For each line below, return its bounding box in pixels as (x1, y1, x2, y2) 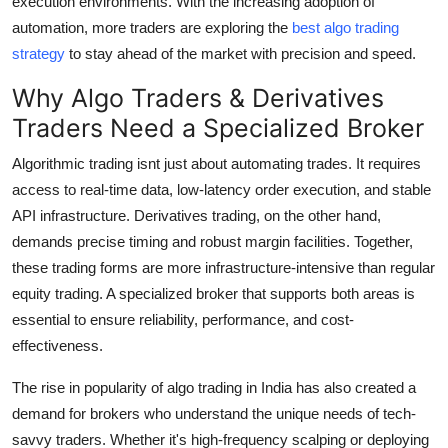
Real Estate (15, 7, 100, 27)
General (15, 56, 73, 76)
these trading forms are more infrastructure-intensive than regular (12, 259, 435, 277)
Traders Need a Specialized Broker (12, 113, 424, 144)
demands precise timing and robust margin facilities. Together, (12, 233, 413, 251)
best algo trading (292, 19, 399, 37)
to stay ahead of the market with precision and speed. (65, 45, 416, 63)
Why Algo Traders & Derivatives (12, 83, 384, 114)
